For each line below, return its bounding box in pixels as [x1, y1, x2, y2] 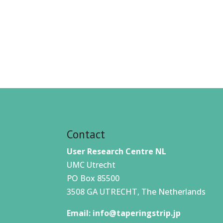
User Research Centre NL [67, 145, 167, 157]
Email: [67, 207, 93, 219]
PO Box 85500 [67, 172, 120, 184]
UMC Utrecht [67, 159, 116, 170]
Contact [67, 126, 106, 141]
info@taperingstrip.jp [93, 207, 181, 219]
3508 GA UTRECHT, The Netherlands [67, 186, 206, 197]
